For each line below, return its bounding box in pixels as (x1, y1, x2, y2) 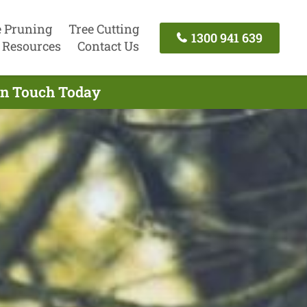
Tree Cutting (68, 21, 139, 37)
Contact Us (77, 38, 139, 54)
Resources (1, 38, 61, 54)
